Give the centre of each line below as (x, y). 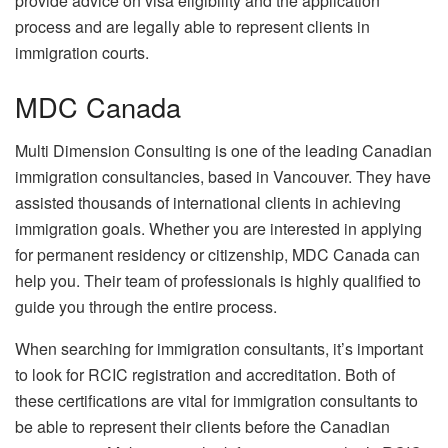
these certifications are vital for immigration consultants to (216, 401)
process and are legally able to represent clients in (192, 27)
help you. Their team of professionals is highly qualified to (218, 281)
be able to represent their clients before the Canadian (202, 427)
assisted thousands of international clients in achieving (208, 203)
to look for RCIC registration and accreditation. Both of (205, 375)
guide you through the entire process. (146, 307)
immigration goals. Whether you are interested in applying (218, 229)
